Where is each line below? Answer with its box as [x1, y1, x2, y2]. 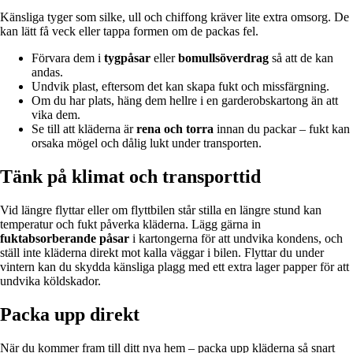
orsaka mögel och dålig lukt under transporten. [32, 136, 262, 150]
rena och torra [136, 122, 214, 136]
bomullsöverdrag [178, 51, 269, 65]
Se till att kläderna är [32, 122, 136, 136]
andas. [32, 65, 63, 80]
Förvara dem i [32, 51, 104, 65]
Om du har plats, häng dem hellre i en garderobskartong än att [32, 94, 338, 108]
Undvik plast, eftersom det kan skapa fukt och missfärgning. [32, 80, 329, 94]
